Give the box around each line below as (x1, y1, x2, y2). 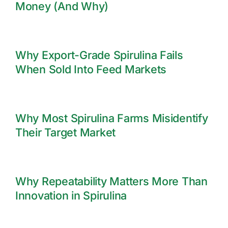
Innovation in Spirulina (15, 189, 127, 203)
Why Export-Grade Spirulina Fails (15, 48, 183, 62)
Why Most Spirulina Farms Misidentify (15, 111, 208, 125)
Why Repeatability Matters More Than (15, 175, 208, 188)
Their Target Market (15, 126, 116, 139)
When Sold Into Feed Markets (15, 63, 166, 76)
